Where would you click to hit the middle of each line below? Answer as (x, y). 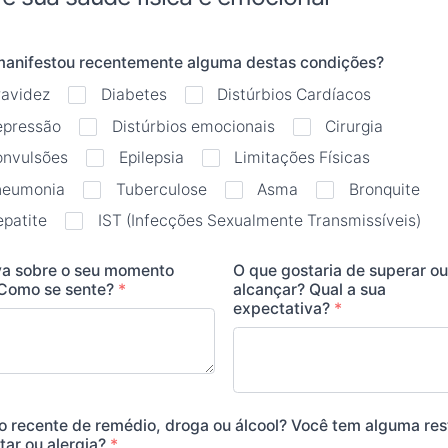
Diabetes (133, 95)
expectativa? (283, 309)
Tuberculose (161, 189)
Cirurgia (354, 126)
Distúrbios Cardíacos (294, 95)
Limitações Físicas (302, 158)
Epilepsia (151, 158)
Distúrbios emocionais (193, 126)
